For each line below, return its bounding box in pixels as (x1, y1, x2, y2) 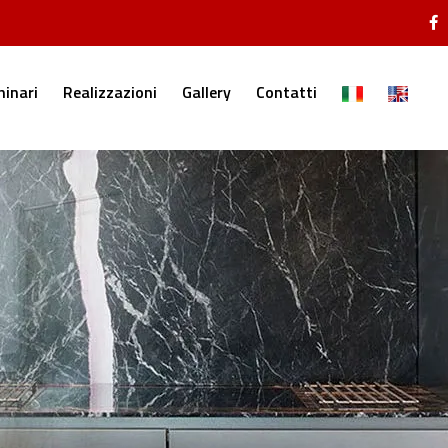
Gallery (182, 80, 232, 105)
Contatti (256, 80, 318, 105)
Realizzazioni (63, 80, 158, 105)
